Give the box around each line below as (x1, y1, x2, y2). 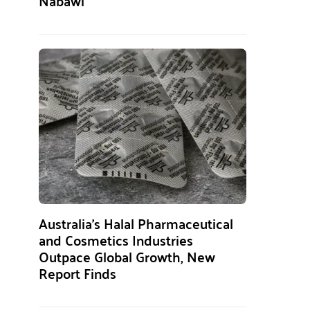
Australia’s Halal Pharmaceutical (39, 210, 233, 236)
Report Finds (39, 260, 116, 286)
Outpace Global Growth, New (39, 244, 215, 269)
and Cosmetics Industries (39, 227, 193, 253)
